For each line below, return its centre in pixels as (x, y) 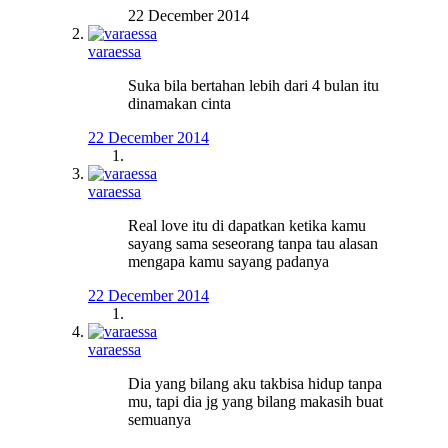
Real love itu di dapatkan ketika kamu (247, 226)
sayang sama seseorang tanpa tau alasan (253, 244)
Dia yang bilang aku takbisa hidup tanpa (255, 384)
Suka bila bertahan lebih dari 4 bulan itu (253, 86)
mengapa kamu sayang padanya (228, 262)
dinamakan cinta (179, 104)
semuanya (159, 420)
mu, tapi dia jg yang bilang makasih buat (255, 402)
